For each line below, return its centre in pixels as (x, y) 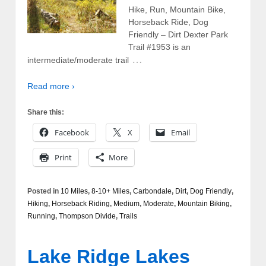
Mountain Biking (204, 204)
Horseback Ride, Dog (168, 22)
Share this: (46, 113)
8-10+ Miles (110, 191)
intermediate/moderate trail (78, 60)
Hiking (38, 204)
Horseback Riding (81, 204)
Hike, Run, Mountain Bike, (177, 10)
